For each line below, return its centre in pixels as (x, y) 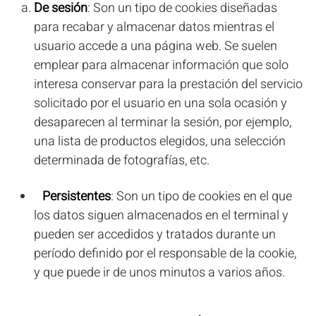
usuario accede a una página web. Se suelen (156, 46)
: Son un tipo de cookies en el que (201, 196)
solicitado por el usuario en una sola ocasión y (160, 103)
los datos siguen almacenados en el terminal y (161, 215)
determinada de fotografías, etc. (122, 160)
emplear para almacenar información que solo (161, 65)
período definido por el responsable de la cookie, (165, 254)
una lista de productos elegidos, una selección (160, 141)
